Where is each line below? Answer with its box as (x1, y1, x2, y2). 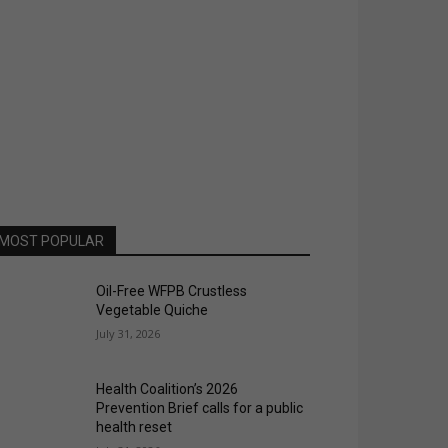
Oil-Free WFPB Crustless (96, 283, 248, 299)
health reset (96, 419, 173, 436)
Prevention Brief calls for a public (96, 400, 304, 417)
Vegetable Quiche (96, 302, 209, 318)
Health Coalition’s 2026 (96, 381, 239, 398)
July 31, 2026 (96, 326, 161, 341)
